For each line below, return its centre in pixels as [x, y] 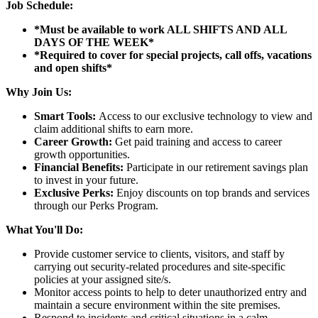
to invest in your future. [86, 180]
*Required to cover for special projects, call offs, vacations [173, 55]
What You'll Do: [44, 230]
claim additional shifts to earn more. [114, 129]
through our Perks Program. [96, 206]
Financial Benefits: [80, 168]
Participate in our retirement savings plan [217, 168]
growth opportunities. [82, 155]
